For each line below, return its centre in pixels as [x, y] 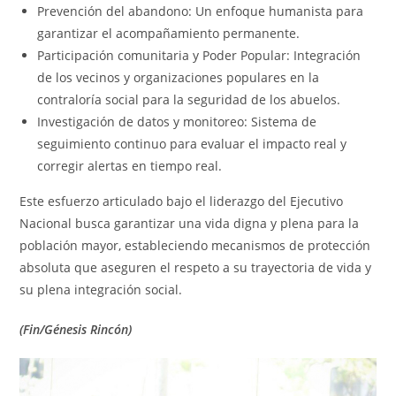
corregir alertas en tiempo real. [130, 166]
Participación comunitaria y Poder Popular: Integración [199, 55]
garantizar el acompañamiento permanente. [169, 33]
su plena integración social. [101, 289]
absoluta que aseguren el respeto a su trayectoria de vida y [196, 267]
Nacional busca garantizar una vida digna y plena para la [190, 223]
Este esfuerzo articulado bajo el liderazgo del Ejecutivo [182, 201]
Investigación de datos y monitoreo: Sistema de [177, 122]
